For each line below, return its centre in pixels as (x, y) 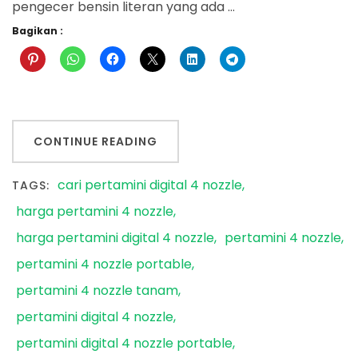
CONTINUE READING (95, 141)
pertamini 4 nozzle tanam (97, 291)
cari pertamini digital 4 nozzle (150, 185)
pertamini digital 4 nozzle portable (124, 344)
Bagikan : (38, 31)
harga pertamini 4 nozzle (95, 212)
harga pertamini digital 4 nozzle (115, 238)
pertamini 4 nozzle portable (104, 265)
